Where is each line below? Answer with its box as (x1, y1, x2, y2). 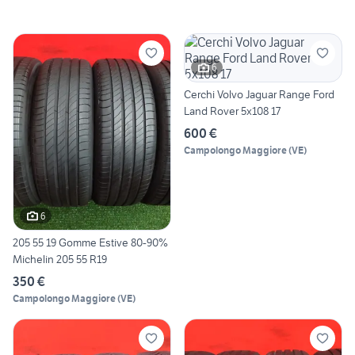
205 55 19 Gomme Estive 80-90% (13, 235, 168, 250)
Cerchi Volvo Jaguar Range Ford (184, 86, 334, 101)
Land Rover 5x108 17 (184, 103, 281, 118)
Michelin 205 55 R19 (13, 252, 107, 267)
